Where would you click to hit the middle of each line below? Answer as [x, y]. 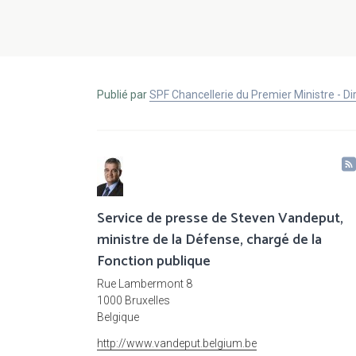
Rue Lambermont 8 [145, 284]
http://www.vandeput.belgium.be [177, 344]
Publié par [123, 95]
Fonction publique [154, 262]
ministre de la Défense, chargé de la [209, 240]
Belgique [118, 317]
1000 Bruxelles [133, 301]
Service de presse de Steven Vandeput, [220, 219]
